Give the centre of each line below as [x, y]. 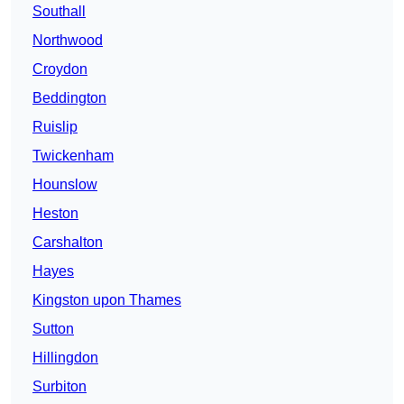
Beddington [69, 98]
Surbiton [60, 387]
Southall [59, 12]
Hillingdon [65, 358]
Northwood [68, 41]
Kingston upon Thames [107, 300]
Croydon [60, 69]
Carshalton [68, 243]
